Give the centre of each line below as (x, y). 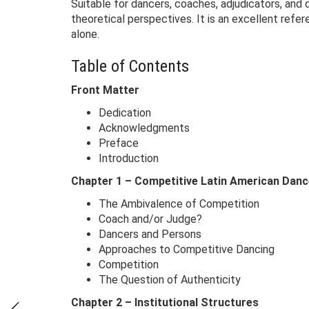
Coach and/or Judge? (150, 219)
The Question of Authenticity (170, 280)
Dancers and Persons (150, 234)
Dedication (125, 113)
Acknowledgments (144, 128)
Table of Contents (130, 66)
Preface (119, 143)
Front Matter (105, 90)
